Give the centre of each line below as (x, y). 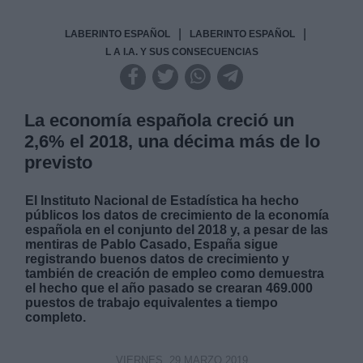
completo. (56, 317)
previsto (59, 162)
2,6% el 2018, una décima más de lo (173, 141)
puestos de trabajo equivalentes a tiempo (152, 302)
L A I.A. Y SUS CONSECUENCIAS (181, 51)
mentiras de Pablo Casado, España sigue (152, 244)
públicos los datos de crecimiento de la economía (177, 215)
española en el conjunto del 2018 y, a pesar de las (177, 229)
